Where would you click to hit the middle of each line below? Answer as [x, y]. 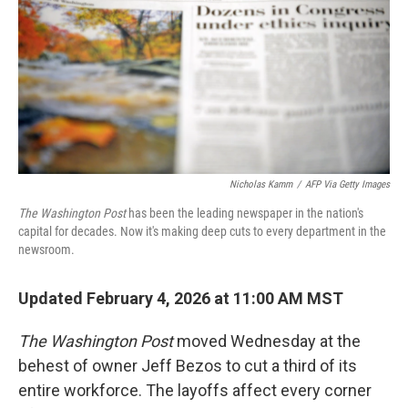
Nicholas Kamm [261, 185]
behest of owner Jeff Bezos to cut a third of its [188, 366]
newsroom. [46, 250]
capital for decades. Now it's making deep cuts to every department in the [202, 232]
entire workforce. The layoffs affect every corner [195, 391]
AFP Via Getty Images [347, 185]
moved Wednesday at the [267, 342]
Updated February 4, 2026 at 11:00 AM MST [181, 299]
